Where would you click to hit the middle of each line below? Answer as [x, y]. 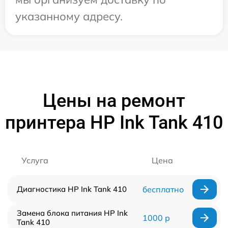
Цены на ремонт [114, 101]
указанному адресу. [69, 17]
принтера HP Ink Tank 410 [114, 123]
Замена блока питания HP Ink [72, 213]
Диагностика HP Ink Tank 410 [72, 189]
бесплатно [163, 190]
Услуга [35, 161]
